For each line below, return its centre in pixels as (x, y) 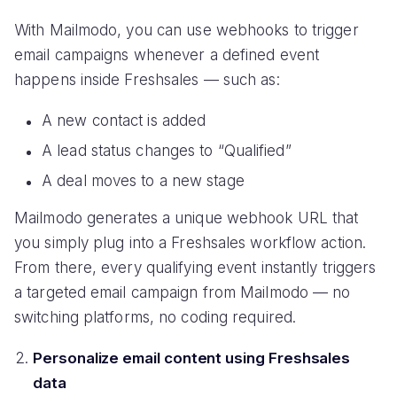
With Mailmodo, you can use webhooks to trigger (187, 31)
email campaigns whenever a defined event (167, 55)
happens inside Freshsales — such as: (147, 80)
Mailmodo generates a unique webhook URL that (187, 218)
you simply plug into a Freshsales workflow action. (191, 242)
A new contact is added (124, 121)
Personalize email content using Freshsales (192, 358)
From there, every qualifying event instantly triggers (195, 267)
